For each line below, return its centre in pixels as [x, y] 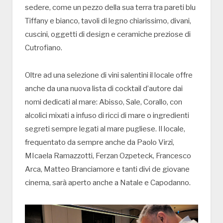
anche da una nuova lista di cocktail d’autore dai [104, 88]
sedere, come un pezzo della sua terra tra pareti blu [110, 8]
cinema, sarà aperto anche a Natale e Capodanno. [108, 182]
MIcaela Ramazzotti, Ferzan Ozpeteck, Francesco [108, 156]
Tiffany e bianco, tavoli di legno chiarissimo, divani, [108, 21]
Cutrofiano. [44, 48]
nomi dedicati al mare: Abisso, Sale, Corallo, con [104, 102]
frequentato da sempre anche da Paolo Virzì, [100, 142]
